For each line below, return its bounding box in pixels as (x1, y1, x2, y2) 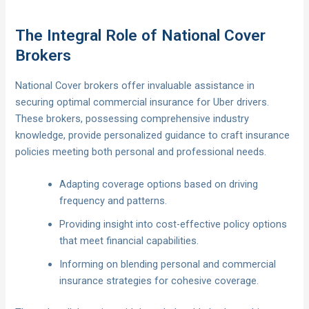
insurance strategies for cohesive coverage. (59, 274, 259, 287)
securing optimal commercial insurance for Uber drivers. (15, 95, 270, 108)
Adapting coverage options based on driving (59, 177, 259, 190)
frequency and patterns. (59, 194, 168, 207)
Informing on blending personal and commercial (59, 257, 277, 270)
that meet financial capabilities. (59, 234, 199, 247)
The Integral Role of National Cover (15, 26, 266, 45)
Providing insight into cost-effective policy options (59, 217, 288, 230)
